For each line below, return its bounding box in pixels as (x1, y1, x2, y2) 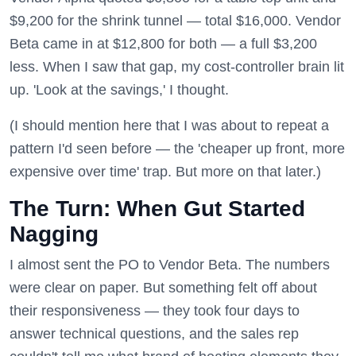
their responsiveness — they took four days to (10, 303, 300, 319)
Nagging (10, 222, 99, 246)
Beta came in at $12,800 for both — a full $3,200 (10, 36, 317, 52)
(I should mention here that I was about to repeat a (10, 118, 329, 133)
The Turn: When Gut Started (10, 196, 305, 221)
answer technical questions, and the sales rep (10, 326, 299, 342)
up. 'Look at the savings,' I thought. (10, 82, 229, 98)
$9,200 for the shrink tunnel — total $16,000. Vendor (10, 13, 341, 29)
